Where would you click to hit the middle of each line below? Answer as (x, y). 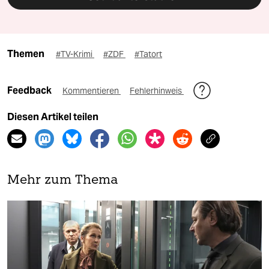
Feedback (30, 91)
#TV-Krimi (75, 54)
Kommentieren (92, 91)
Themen (26, 54)
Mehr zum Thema (63, 181)
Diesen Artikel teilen (53, 117)
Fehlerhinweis (157, 91)
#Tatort (148, 54)
